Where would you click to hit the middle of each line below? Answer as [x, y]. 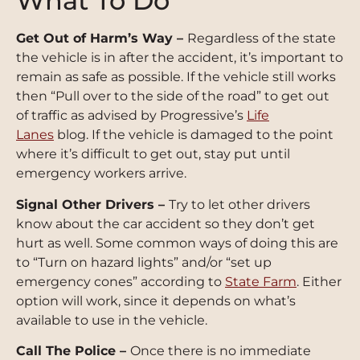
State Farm [261, 281]
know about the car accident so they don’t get [166, 223]
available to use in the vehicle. [112, 320]
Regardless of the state [262, 39]
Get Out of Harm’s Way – [102, 39]
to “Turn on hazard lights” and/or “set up [144, 262]
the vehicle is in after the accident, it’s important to [180, 58]
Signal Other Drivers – [92, 204]
